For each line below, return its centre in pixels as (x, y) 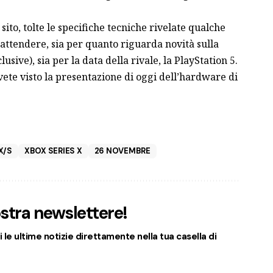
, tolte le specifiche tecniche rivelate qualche (122, 27)
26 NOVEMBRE (122, 151)
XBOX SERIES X (53, 151)
